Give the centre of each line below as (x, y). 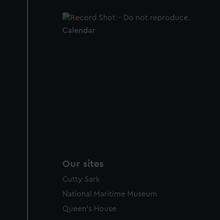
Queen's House (89, 209)
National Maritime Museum (110, 194)
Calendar (79, 30)
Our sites (83, 164)
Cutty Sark (81, 179)
